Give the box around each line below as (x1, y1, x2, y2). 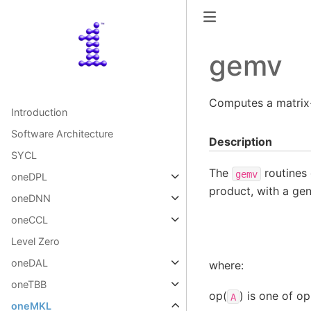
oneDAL (11, 257, 48, 269)
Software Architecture (11, 128, 113, 140)
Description (208, 134, 272, 149)
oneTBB (11, 278, 47, 290)
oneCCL (11, 214, 48, 226)
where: (208, 258, 244, 273)
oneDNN (11, 192, 51, 204)
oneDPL (11, 171, 47, 183)
